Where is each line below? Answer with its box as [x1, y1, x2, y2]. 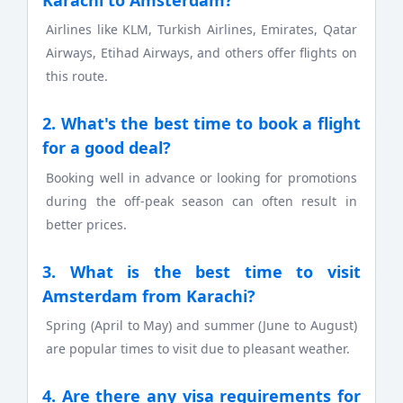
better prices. [46, 215, 128, 233]
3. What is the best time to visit [42, 260, 361, 282]
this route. [46, 67, 109, 85]
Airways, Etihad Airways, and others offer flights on [46, 44, 357, 62]
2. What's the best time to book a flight [42, 112, 361, 135]
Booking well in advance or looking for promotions [46, 168, 357, 186]
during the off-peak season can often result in [46, 192, 357, 210]
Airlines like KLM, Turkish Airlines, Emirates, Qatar [46, 21, 357, 39]
